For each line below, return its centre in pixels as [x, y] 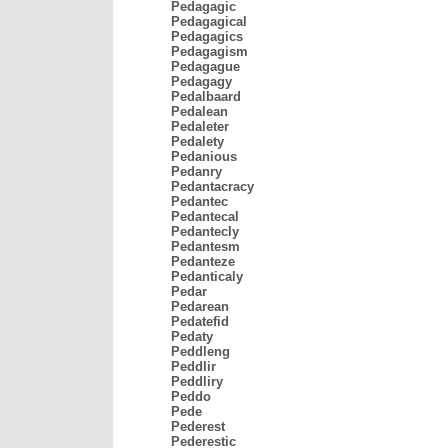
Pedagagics [207, 36]
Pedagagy [201, 81]
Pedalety [197, 141]
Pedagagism [209, 51]
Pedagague [205, 66]
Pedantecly [205, 231]
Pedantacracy [212, 186]
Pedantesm [205, 246]
